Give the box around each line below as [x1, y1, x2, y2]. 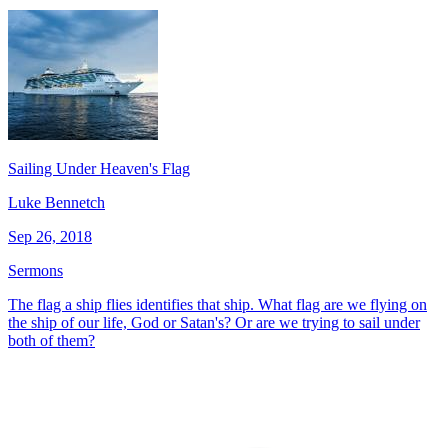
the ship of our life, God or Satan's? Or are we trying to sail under [8, 313, 420, 331]
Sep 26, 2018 [8, 227, 92, 245]
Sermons [8, 261, 63, 279]
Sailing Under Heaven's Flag [8, 159, 190, 177]
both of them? [8, 331, 95, 349]
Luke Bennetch [8, 193, 105, 211]
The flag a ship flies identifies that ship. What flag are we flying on [8, 295, 427, 313]
